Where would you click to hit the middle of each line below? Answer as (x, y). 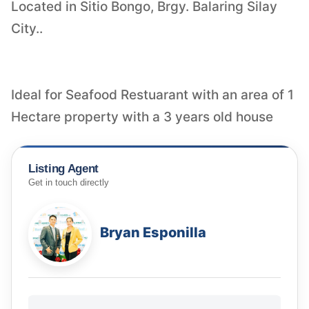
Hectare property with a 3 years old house (142, 117)
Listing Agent (64, 168)
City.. (27, 28)
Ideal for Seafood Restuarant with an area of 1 (152, 94)
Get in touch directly (69, 183)
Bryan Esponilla (153, 233)
